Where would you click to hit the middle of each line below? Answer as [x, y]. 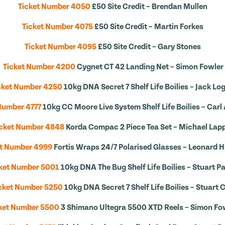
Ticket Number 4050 [54, 7]
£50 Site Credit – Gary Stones [149, 47]
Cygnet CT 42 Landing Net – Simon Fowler [150, 67]
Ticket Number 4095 [60, 47]
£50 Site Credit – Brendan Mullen [149, 7]
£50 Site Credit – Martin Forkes [149, 27]
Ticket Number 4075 [57, 27]
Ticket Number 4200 [38, 67]
